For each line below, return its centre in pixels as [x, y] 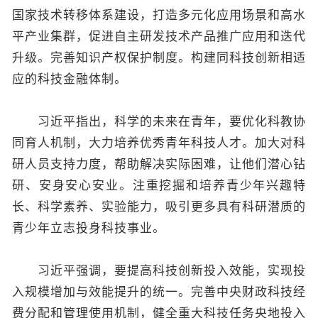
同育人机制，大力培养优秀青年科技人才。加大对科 [159, 143]
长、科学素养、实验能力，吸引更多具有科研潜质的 [159, 207]
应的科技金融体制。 [70, 79]
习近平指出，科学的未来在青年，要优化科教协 [159, 121]
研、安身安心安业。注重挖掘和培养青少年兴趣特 [159, 185]
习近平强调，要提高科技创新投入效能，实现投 [159, 270]
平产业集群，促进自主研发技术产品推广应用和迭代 [159, 36]
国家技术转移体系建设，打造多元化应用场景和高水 [159, 15]
